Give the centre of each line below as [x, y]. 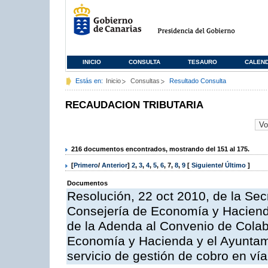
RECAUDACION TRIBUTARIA [134, 105]
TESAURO [202, 62]
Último [236, 165]
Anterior [115, 165]
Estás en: [89, 81]
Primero [86, 165]
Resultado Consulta [198, 81]
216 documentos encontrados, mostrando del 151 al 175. [160, 149]
